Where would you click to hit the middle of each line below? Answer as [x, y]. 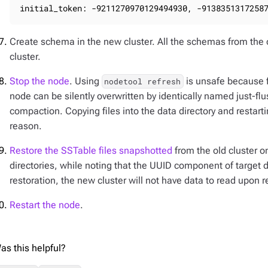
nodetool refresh [143, 81]
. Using [86, 81]
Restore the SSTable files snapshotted [91, 150]
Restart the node [45, 205]
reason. [26, 126]
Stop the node [39, 81]
